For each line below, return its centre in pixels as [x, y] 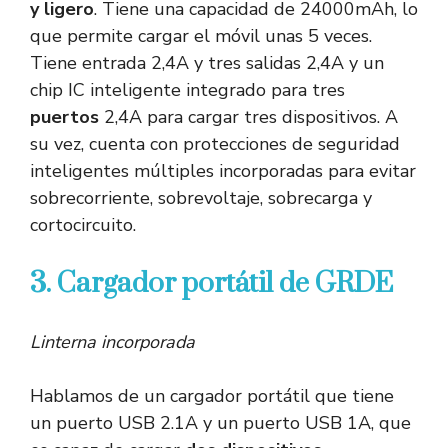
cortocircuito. [83, 225]
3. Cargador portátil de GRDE [211, 284]
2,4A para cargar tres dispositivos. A [248, 117]
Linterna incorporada [112, 342]
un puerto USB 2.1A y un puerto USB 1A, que [220, 423]
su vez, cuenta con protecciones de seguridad [215, 144]
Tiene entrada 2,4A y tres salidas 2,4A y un [207, 63]
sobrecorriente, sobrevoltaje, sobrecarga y [201, 198]
